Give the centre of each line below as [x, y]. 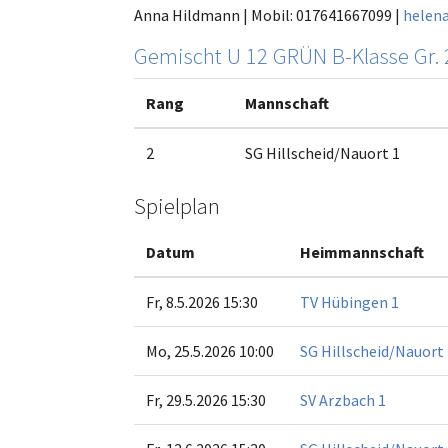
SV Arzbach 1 [343, 400]
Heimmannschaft [362, 252]
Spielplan [177, 206]
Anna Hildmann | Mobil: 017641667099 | [268, 15]
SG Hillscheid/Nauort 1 [322, 153]
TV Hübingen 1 [349, 302]
